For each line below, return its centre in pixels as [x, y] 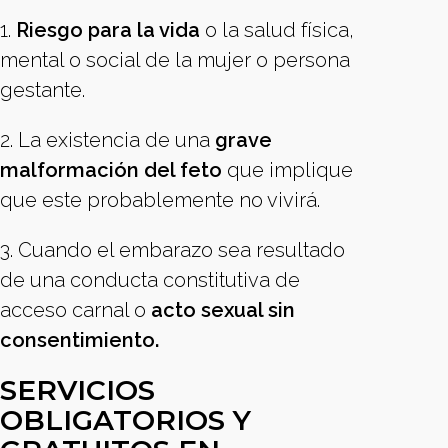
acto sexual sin [223, 310]
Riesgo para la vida [108, 30]
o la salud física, [277, 30]
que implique [287, 170]
